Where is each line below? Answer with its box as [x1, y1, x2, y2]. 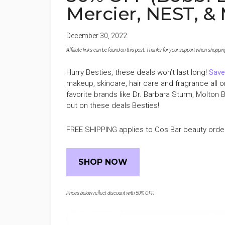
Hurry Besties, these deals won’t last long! [66, 68, 209, 77]
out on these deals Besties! [66, 101, 159, 110]
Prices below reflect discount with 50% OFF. [66, 190, 154, 196]
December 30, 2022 [66, 32, 127, 40]
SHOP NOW [78, 157, 128, 167]
